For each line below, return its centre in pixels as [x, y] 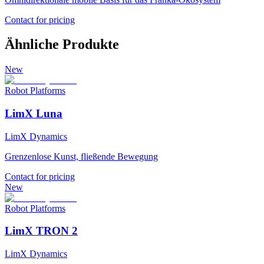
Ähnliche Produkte [62, 44]
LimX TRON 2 [41, 231]
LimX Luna [34, 114]
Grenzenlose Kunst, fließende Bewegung [81, 156]
